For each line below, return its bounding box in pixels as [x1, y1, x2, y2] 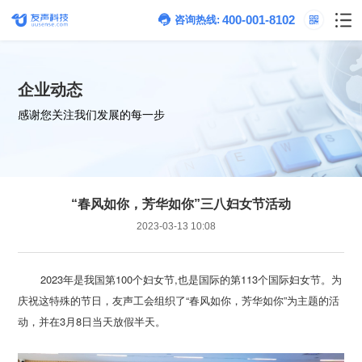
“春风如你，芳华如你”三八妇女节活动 [71, 196, 291, 211]
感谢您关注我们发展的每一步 [18, 107, 166, 121]
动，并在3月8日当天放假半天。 [18, 313, 166, 329]
